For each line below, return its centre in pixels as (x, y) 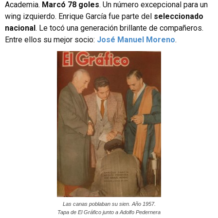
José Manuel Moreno (136, 39)
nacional (20, 28)
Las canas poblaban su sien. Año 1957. (109, 204)
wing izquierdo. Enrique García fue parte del (79, 16)
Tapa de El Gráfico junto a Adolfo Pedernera (109, 212)
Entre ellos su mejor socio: (51, 39)
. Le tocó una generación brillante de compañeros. (119, 28)
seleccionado (179, 16)
